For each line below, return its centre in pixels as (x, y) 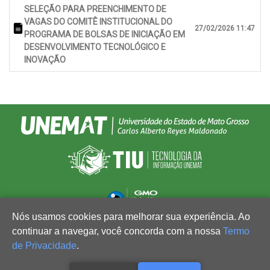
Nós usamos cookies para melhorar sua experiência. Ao (131, 217)
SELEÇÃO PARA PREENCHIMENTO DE (95, 9)
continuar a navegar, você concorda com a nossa (118, 231)
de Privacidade (44, 246)
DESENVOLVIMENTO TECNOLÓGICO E (95, 47)
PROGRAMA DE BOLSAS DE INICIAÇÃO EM (105, 35)
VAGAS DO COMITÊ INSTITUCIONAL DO (98, 22)
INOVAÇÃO (45, 60)
